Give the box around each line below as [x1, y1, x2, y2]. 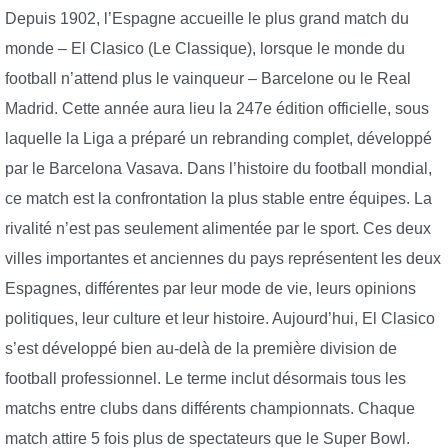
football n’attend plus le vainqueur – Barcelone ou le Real [5, 70, 411, 88]
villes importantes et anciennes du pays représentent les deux [5, 250, 441, 268]
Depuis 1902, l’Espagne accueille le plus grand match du [5, 10, 409, 28]
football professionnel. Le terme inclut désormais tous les [5, 370, 406, 388]
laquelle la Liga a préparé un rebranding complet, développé [5, 130, 432, 148]
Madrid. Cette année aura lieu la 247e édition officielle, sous [5, 100, 429, 118]
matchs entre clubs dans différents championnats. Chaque [5, 400, 415, 418]
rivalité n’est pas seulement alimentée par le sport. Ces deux [5, 220, 431, 238]
